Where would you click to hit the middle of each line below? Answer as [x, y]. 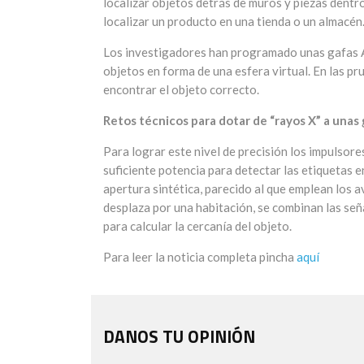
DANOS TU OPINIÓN [179, 337]
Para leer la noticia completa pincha [200, 257]
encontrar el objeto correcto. [181, 90]
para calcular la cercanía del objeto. [197, 226]
